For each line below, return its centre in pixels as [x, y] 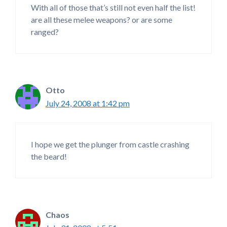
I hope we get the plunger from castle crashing [110, 144]
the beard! [49, 157]
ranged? [45, 32]
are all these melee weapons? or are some [102, 20]
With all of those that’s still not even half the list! [113, 8]
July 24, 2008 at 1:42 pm [88, 103]
